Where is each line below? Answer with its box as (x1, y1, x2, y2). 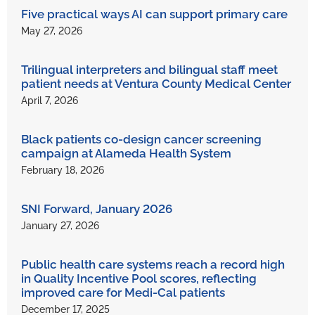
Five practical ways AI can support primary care (21, 7, 288, 22)
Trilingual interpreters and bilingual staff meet (21, 63, 278, 77)
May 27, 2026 (21, 25, 82, 37)
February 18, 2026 (21, 165, 104, 176)
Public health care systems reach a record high (21, 257, 285, 272)
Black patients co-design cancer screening (21, 132, 262, 147)
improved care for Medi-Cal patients (21, 285, 225, 300)
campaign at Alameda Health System (21, 146, 231, 161)
